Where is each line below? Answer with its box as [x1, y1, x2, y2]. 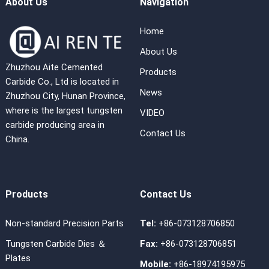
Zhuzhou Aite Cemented [5, 61, 103, 73]
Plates [5, 252, 31, 264]
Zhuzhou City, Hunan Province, [5, 90, 125, 101]
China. [5, 133, 29, 145]
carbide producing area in [5, 119, 104, 130]
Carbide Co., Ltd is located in [5, 76, 119, 87]
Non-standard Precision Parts [5, 217, 124, 229]
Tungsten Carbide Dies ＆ [5, 238, 106, 249]
